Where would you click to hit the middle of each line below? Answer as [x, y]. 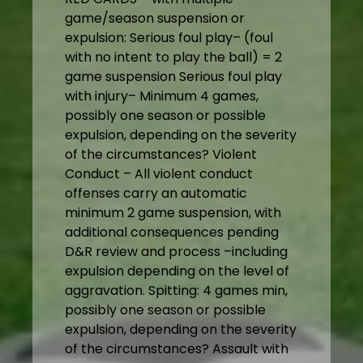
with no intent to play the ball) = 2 [173, 58]
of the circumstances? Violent [161, 155]
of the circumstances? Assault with [177, 349]
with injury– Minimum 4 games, [162, 96]
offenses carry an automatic [156, 194]
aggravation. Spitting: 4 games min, [176, 291]
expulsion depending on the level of [177, 271]
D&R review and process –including [176, 252]
